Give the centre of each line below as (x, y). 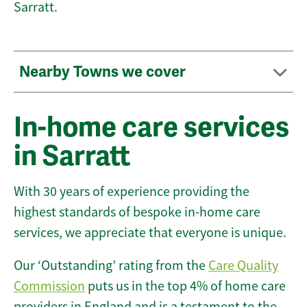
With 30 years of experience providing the (132, 192)
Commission (49, 286)
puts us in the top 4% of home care (185, 286)
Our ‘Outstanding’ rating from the (111, 266)
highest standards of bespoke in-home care (137, 212)
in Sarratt (72, 157)
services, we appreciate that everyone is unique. (150, 233)
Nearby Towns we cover (104, 72)
